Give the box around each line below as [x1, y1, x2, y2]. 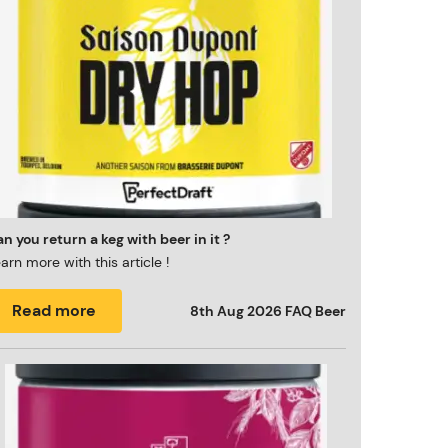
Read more [12, 300, 97, 321]
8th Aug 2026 [190, 302, 282, 320]
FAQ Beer [285, 302, 346, 320]
